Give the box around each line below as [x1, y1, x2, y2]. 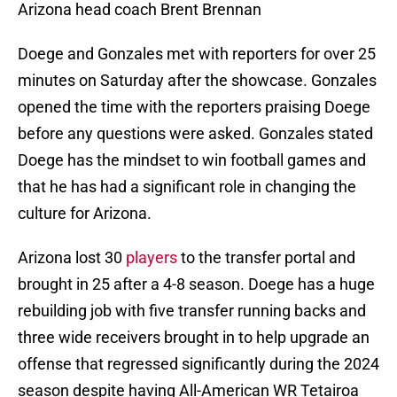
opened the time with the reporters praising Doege [18, 97, 370, 117]
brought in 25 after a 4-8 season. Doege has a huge [18, 275, 375, 294]
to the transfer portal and [177, 248, 355, 268]
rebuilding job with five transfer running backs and [18, 301, 366, 321]
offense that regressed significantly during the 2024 [18, 354, 379, 374]
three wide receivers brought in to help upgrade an [18, 328, 370, 347]
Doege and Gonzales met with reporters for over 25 [18, 44, 376, 64]
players [126, 248, 177, 268]
